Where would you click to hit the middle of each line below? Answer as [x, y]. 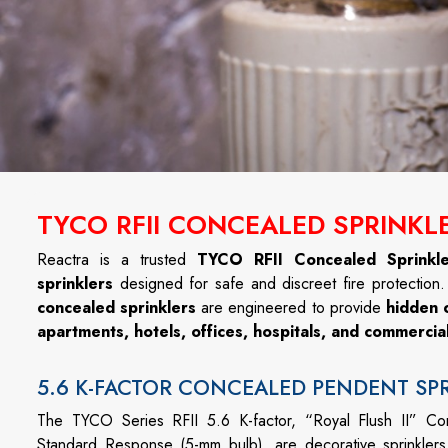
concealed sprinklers [117, 307]
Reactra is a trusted [117, 259]
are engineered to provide [291, 307]
